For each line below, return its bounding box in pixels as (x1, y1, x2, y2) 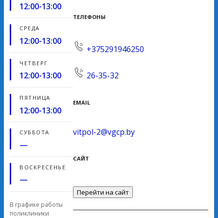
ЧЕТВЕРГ (19, 59, 48, 67)
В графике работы (10, 200, 63, 209)
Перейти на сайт (77, 187, 129, 197)
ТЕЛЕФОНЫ (73, 13, 106, 21)
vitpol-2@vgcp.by (73, 126, 135, 137)
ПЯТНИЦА (19, 94, 51, 102)
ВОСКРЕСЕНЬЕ (19, 163, 66, 171)
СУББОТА (19, 128, 50, 136)
